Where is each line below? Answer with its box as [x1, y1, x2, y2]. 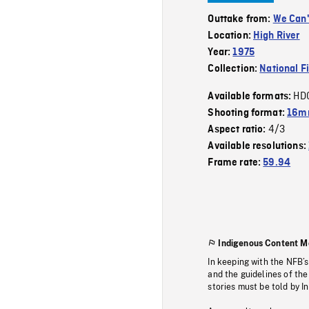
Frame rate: [208, 157, 263, 168]
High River [253, 30, 300, 41]
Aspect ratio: [208, 123, 268, 135]
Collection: [208, 63, 260, 74]
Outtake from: [208, 13, 273, 25]
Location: [208, 30, 254, 41]
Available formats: [208, 90, 294, 102]
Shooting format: [208, 107, 288, 119]
